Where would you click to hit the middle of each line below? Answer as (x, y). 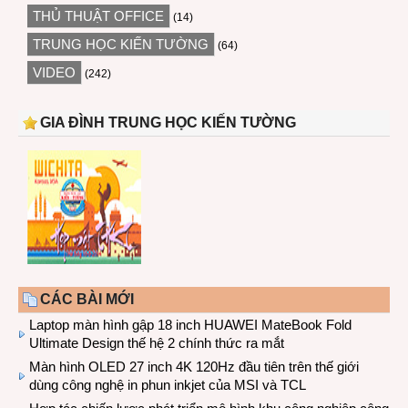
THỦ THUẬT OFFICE (98, 16)
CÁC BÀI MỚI (87, 299)
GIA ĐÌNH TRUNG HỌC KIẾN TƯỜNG (168, 122)
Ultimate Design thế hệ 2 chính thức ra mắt (157, 343)
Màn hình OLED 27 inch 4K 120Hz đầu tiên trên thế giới (194, 367)
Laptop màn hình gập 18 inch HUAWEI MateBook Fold (190, 325)
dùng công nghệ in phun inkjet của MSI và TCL (168, 385)
